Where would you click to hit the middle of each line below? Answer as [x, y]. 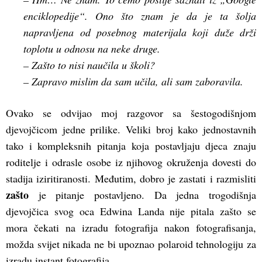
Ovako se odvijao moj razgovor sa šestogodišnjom [131, 113]
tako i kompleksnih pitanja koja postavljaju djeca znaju [131, 146]
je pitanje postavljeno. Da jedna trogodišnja [142, 195]
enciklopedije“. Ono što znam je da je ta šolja [140, 16]
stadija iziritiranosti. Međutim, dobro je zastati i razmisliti [131, 179]
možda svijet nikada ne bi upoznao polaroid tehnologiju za [131, 244]
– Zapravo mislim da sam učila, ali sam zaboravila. [133, 82]
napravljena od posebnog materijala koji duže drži [140, 32]
